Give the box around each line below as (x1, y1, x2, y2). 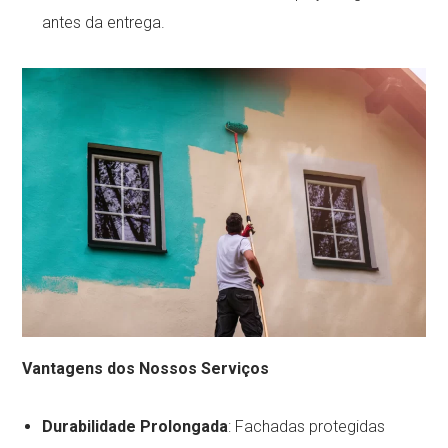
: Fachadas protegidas (228, 416, 386, 436)
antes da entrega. (42, 12, 166, 32)
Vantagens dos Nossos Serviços (22, 358, 270, 378)
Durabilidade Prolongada (42, 416, 229, 436)
